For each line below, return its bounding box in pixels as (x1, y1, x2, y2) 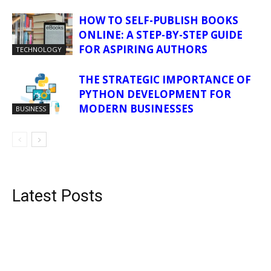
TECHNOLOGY (16, 45, 62, 54)
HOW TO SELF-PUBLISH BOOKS (79, 13, 238, 28)
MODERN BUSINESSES (79, 102, 194, 116)
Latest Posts (12, 186, 103, 206)
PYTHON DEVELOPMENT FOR (79, 87, 231, 102)
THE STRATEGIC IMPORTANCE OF (79, 73, 251, 87)
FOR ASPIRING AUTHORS (79, 42, 207, 57)
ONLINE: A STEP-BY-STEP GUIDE (79, 28, 243, 42)
